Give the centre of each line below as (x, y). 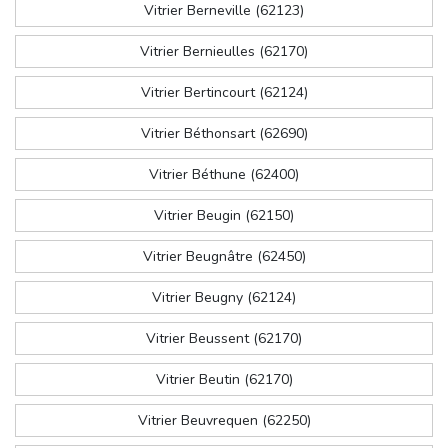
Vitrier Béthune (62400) (224, 175)
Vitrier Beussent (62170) (224, 339)
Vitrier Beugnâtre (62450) (224, 257)
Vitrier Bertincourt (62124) (224, 93)
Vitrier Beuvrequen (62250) (224, 421)
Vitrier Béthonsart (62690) (224, 134)
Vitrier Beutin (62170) (224, 380)
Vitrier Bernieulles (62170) (224, 52)
